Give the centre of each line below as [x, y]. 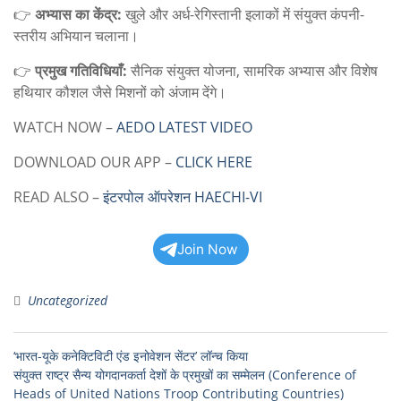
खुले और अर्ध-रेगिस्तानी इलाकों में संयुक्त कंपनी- [243, 14]
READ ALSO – [58, 197]
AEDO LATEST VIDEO [186, 127]
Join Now [207, 249]
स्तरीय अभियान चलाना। [76, 36]
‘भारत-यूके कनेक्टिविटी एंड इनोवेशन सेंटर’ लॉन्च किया [131, 356]
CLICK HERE [214, 162]
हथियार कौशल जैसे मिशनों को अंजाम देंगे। [120, 92]
